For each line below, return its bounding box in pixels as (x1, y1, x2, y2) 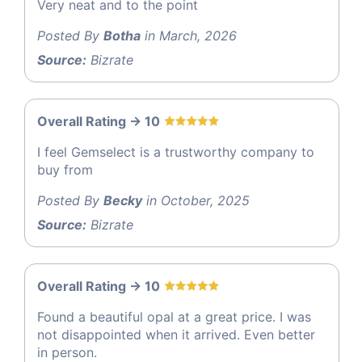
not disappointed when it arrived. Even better (37, 326, 315, 343)
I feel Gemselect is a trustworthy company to (37, 144, 314, 161)
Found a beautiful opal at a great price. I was (37, 309, 311, 326)
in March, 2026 (141, 27, 237, 44)
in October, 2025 (142, 192, 250, 209)
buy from (37, 162, 93, 179)
